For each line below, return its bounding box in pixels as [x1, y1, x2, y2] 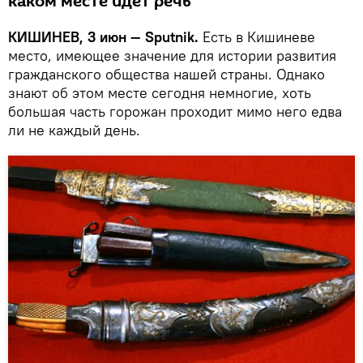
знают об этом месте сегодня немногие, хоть [8, 83, 311, 102]
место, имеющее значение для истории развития [8, 45, 336, 65]
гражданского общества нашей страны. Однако [8, 64, 325, 83]
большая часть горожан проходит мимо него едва [8, 101, 342, 121]
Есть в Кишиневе [199, 27, 315, 46]
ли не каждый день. [8, 120, 140, 139]
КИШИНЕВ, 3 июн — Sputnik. [8, 27, 199, 46]
